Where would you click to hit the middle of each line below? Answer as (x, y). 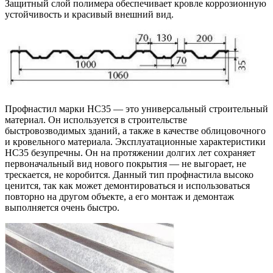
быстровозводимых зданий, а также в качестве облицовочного (135, 130)
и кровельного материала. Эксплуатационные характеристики (135, 141)
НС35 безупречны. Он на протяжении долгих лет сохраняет (130, 152)
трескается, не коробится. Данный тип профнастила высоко (129, 174)
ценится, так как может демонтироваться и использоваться (127, 185)
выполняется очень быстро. (62, 207)
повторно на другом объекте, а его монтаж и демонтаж (119, 196)
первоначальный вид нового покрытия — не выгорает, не (126, 163)
